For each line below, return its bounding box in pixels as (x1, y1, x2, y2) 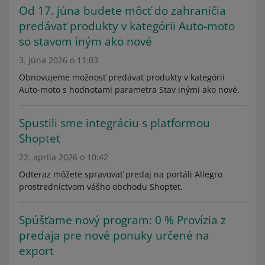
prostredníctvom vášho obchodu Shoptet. (19, 181, 183, 192)
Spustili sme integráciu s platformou (19, 115, 210, 131)
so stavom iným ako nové (19, 34, 152, 49)
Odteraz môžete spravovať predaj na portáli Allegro (19, 169, 222, 180)
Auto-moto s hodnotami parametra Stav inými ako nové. (19, 84, 240, 95)
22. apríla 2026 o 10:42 (19, 151, 108, 163)
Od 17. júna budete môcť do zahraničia (19, 3, 226, 18)
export (19, 243, 54, 258)
